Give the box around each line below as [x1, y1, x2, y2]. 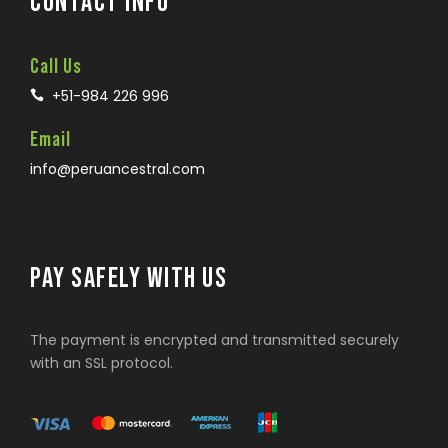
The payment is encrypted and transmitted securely [30, 330, 399, 351]
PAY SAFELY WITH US [30, 262, 227, 294]
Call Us [30, 54, 82, 78]
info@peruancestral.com [30, 159, 205, 180]
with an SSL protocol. [30, 353, 173, 374]
